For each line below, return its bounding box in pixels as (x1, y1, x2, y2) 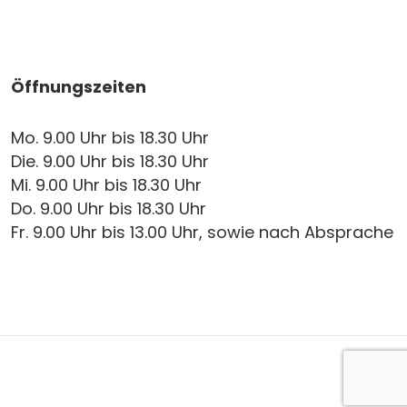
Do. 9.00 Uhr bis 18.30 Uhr (10, 196, 206, 220)
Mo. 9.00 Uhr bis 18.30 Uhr (10, 125, 209, 149)
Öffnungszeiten (10, 74, 146, 98)
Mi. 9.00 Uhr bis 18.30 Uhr (10, 173, 202, 196)
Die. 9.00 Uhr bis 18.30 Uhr (10, 149, 209, 173)
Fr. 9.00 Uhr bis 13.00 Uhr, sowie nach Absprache (10, 220, 393, 243)
